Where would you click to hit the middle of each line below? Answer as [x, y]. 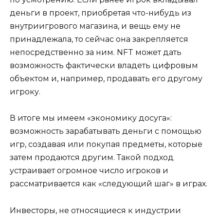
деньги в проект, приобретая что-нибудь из [100, 13]
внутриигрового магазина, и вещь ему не [95, 26]
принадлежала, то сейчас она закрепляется [99, 39]
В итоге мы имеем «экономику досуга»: [91, 118]
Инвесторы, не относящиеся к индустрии [95, 210]
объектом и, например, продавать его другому [106, 79]
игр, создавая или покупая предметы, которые [106, 145]
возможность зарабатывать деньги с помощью [106, 131]
